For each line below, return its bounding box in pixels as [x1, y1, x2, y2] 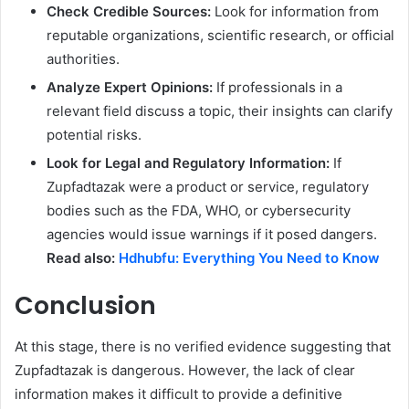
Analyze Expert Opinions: [47, 79, 213, 97]
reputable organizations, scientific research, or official [47, 26, 394, 45]
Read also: [47, 249, 119, 267]
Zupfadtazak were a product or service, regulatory [47, 178, 369, 196]
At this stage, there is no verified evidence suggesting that [15, 337, 391, 355]
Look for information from [211, 3, 379, 21]
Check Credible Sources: [47, 3, 211, 21]
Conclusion [15, 288, 156, 323]
